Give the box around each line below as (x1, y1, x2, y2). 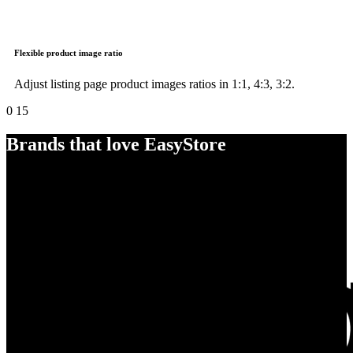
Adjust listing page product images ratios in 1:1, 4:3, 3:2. (14, 77, 295, 91)
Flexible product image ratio (14, 48, 123, 58)
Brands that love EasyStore (6, 134, 226, 155)
